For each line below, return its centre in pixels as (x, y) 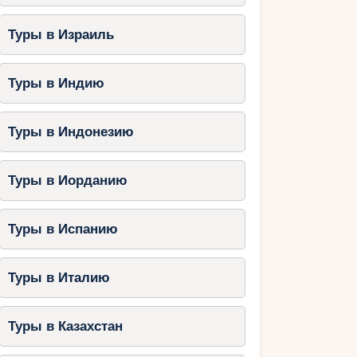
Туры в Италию (59, 277)
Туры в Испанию (63, 229)
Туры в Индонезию (71, 131)
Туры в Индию (56, 83)
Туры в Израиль (61, 34)
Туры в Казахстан (65, 326)
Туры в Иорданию (67, 180)
